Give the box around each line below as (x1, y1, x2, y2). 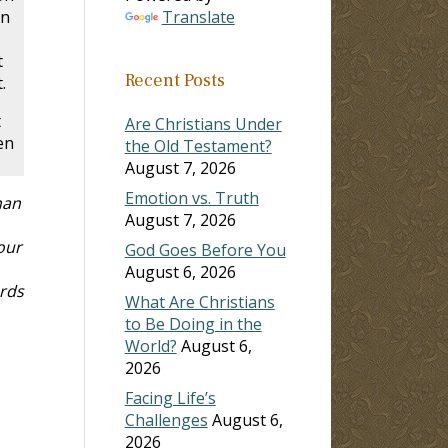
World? (124, 334, 177, 357)
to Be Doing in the (124, 312, 262, 335)
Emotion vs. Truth (124, 186, 259, 209)
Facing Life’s (124, 386, 216, 409)
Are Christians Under (124, 112, 282, 135)
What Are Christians (124, 290, 275, 313)
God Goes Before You (124, 238, 286, 261)
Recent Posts (124, 68, 225, 92)
